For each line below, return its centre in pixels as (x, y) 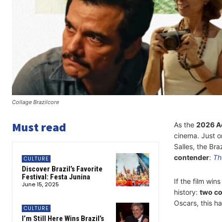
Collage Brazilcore (35, 102)
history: (187, 192)
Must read (39, 127)
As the (185, 125)
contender (191, 158)
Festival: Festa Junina (56, 177)
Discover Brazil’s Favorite (62, 169)
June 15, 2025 (40, 185)
